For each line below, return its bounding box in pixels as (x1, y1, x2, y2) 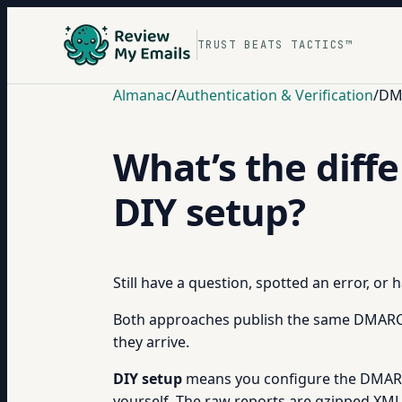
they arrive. (113, 332, 189, 352)
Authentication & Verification (177, 85, 373, 105)
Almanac (113, 85, 171, 105)
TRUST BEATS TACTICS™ (197, 37, 354, 52)
